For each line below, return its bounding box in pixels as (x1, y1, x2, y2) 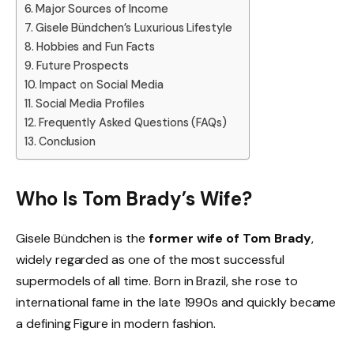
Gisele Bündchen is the (16, 230, 149, 247)
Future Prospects (36, 58, 130, 73)
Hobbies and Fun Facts (36, 39, 155, 54)
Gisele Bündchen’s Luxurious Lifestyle (35, 20, 233, 35)
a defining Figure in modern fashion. (16, 315, 217, 333)
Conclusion (38, 134, 96, 149)
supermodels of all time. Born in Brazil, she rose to (16, 273, 298, 290)
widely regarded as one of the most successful (16, 251, 284, 269)
